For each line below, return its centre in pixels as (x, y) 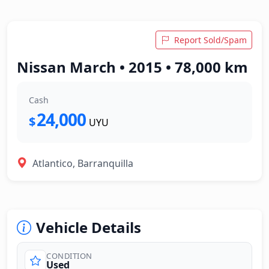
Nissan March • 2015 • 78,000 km (132, 67)
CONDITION (69, 255)
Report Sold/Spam (210, 40)
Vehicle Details (89, 227)
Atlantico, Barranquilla (83, 163)
